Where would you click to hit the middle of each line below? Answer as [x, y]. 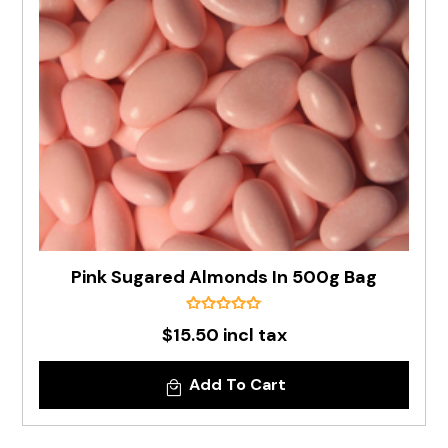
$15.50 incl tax [224, 335]
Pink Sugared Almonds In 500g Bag [224, 277]
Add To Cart [237, 384]
